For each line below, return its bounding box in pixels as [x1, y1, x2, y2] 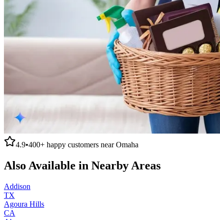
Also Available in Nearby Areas [4, 159, 161, 172]
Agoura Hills [4, 199, 44, 208]
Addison [4, 182, 30, 191]
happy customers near [45, 140, 116, 149]
